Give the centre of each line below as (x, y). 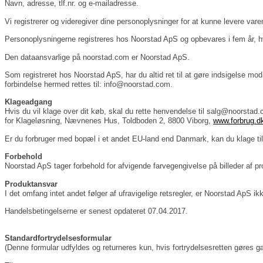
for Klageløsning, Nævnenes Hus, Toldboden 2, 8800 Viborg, (109, 121)
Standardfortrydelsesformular (58, 238)
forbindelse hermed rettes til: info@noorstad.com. (89, 85)
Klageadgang (28, 102)
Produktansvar (31, 184)
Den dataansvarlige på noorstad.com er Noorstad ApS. (97, 57)
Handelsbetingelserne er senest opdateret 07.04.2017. (96, 211)
